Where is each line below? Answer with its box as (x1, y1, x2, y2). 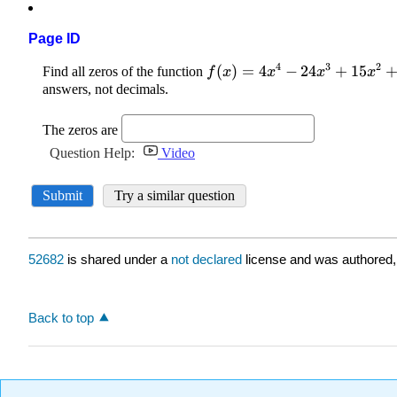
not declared (171, 252, 245, 268)
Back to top (28, 309, 94, 325)
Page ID (28, 31, 81, 47)
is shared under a (64, 252, 171, 268)
